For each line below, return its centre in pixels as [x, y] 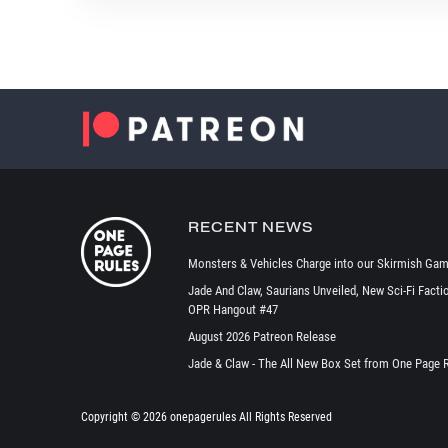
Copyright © [111, 416]
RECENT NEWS [250, 227]
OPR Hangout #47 [232, 309]
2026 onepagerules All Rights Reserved [237, 416]
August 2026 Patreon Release [261, 336]
